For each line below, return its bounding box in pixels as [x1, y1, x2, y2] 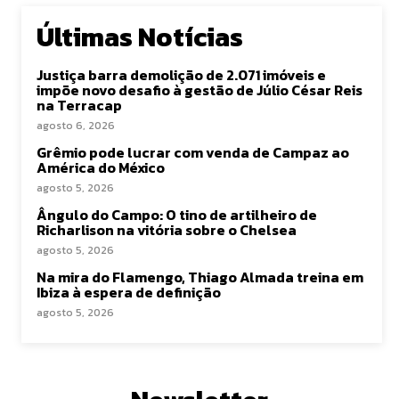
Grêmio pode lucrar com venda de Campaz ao [37, 142, 349, 163]
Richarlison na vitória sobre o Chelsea [37, 219, 297, 240]
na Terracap [37, 94, 122, 116]
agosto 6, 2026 [37, 118, 115, 134]
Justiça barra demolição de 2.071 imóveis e [37, 64, 326, 85]
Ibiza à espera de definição [37, 281, 221, 303]
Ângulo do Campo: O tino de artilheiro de [37, 204, 317, 225]
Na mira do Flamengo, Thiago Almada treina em [37, 266, 363, 288]
